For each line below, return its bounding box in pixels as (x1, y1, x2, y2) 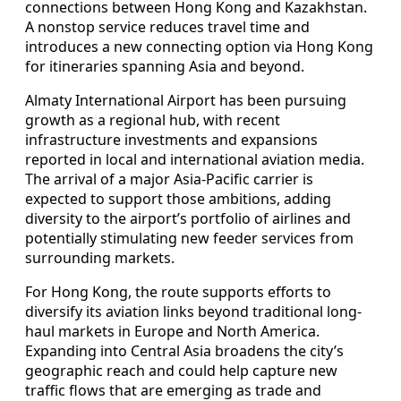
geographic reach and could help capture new (25, 360, 337, 380)
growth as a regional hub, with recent (25, 109, 280, 130)
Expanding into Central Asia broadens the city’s (25, 340, 344, 361)
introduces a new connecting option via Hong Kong (25, 36, 373, 56)
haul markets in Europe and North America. (25, 320, 320, 341)
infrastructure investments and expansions (25, 129, 318, 149)
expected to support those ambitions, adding (25, 188, 331, 209)
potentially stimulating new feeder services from (25, 227, 354, 248)
